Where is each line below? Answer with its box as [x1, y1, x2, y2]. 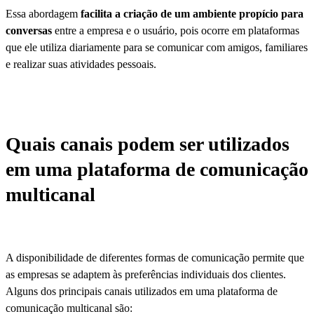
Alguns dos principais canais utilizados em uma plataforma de [6, 285, 278, 297]
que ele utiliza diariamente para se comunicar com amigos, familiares [6, 41, 308, 53]
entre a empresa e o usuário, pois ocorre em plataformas [52, 24, 299, 36]
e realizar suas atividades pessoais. [6, 57, 156, 70]
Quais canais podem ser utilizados [6, 132, 289, 155]
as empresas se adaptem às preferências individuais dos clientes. [6, 268, 286, 280]
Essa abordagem [6, 7, 78, 20]
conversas [6, 24, 52, 36]
